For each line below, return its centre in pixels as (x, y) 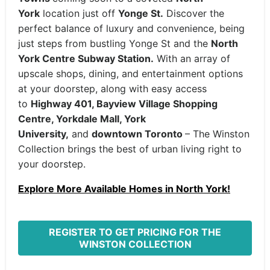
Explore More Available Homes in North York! (124, 189)
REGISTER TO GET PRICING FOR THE (135, 232)
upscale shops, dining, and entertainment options (130, 74)
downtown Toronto (138, 134)
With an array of (192, 58)
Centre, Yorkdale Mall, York (82, 119)
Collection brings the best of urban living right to (130, 149)
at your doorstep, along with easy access (112, 89)
